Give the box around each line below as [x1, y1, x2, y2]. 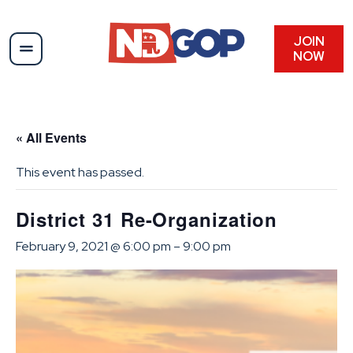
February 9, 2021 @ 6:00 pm [16, 237, 171, 255]
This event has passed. [16, 163, 144, 180]
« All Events [16, 128, 87, 147]
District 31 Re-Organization [16, 205, 278, 232]
